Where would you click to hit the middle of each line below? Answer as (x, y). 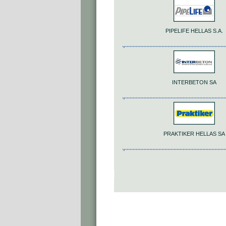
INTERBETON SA (194, 82)
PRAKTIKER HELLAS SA (194, 134)
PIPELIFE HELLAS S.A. (194, 31)
